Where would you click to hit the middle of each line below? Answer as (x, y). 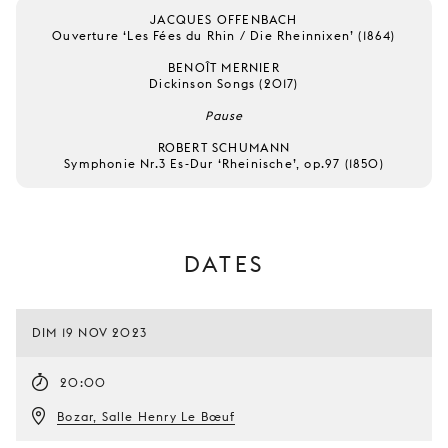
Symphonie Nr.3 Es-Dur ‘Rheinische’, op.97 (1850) (224, 163)
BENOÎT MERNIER (224, 67)
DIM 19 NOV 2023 (89, 332)
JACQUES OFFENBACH (224, 19)
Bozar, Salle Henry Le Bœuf (146, 416)
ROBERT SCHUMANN (224, 147)
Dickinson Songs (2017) (224, 83)
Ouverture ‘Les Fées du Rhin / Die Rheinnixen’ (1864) (224, 35)
